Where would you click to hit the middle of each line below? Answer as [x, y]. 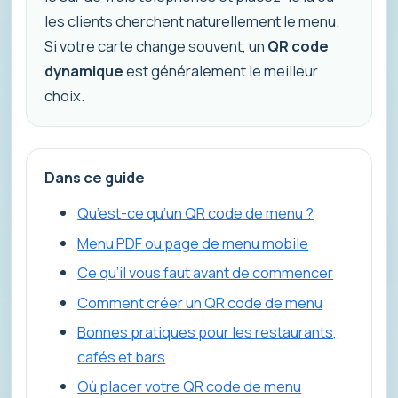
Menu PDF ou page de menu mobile [193, 243]
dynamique [84, 71]
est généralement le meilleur [221, 71]
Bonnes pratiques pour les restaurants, [207, 331]
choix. [64, 96]
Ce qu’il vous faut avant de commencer [206, 273]
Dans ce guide [95, 178]
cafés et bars [122, 356]
